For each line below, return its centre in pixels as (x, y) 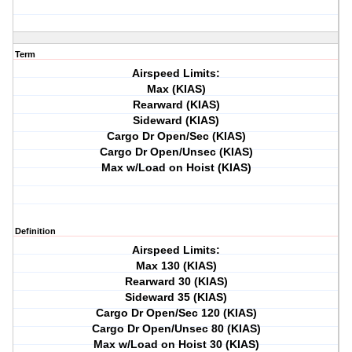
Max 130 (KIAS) (176, 266)
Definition (35, 231)
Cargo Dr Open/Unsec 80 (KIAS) (176, 329)
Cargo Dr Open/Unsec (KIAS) (176, 152)
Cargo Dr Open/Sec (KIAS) (176, 136)
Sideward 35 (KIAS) (176, 297)
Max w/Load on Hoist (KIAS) (176, 168)
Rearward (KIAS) (176, 105)
